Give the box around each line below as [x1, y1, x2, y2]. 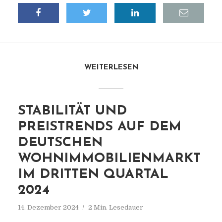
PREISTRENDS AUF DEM [17, 120, 181, 134]
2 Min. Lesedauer [88, 204, 143, 211]
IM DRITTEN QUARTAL [17, 168, 168, 181]
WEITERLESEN [84, 64, 138, 71]
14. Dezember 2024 [17, 204, 79, 211]
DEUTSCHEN [17, 136, 103, 150]
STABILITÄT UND [17, 105, 127, 118]
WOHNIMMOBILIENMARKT [17, 152, 201, 166]
